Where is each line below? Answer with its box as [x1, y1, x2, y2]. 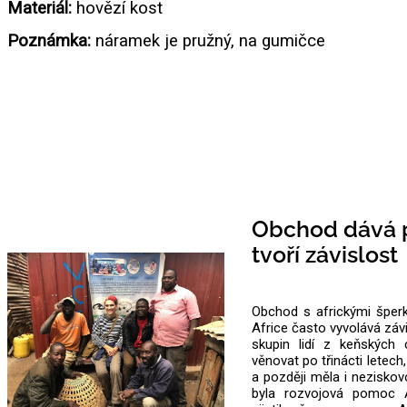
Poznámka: [7, 30, 95, 51]
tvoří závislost [251, 240, 398, 268]
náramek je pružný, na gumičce [95, 30, 325, 51]
